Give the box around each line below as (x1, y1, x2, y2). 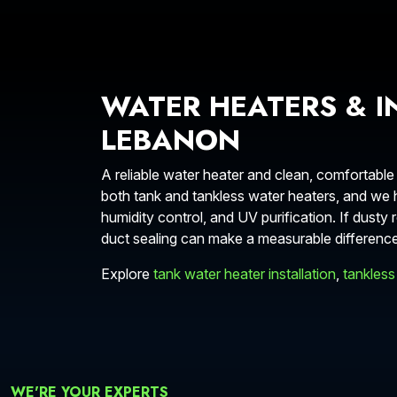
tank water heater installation (153, 265, 336, 283)
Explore (101, 265, 153, 283)
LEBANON (101, 120, 240, 160)
